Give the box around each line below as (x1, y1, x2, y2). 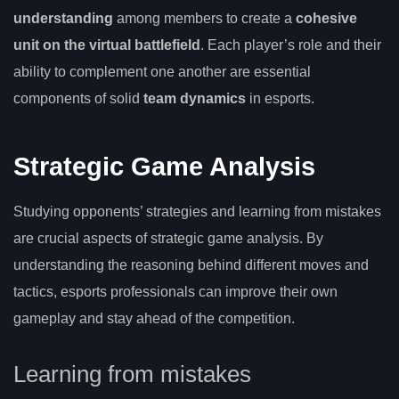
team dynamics (143, 91, 246, 107)
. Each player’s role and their (200, 37, 381, 53)
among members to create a (113, 11, 296, 27)
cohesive (296, 11, 357, 27)
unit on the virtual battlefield (13, 37, 200, 53)
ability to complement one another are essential (13, 64, 311, 80)
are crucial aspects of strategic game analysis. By (13, 230, 323, 246)
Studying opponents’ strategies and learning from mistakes (13, 203, 381, 219)
